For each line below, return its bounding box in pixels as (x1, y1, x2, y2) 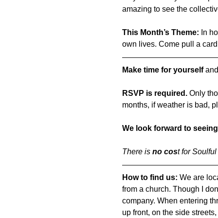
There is (122, 147, 152, 156)
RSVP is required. (122, 89, 187, 97)
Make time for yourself (122, 66, 203, 74)
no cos (152, 147, 178, 156)
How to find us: (122, 173, 180, 182)
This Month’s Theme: (122, 28, 199, 36)
